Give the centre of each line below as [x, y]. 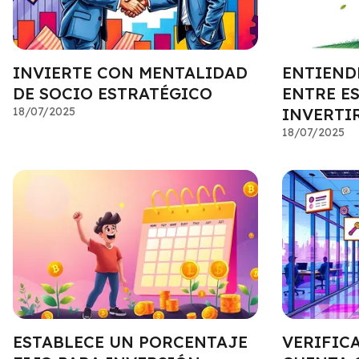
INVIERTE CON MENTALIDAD [130, 72]
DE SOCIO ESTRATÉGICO [113, 93]
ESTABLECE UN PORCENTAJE [130, 342]
